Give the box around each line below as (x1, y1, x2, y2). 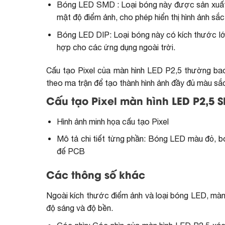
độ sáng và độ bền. (46, 203, 113, 213)
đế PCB (56, 147, 85, 156)
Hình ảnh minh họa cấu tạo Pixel (56, 117, 169, 126)
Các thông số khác (46, 171, 145, 181)
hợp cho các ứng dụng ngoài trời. (56, 42, 175, 52)
